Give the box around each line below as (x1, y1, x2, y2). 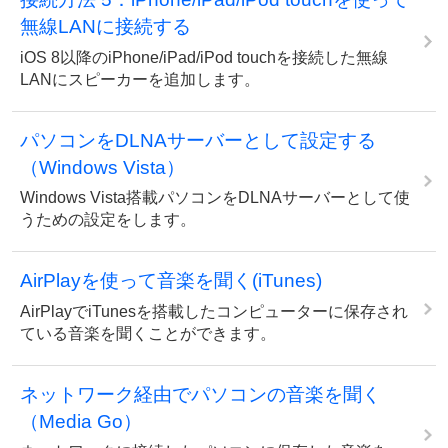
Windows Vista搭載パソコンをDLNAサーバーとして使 (20, 189, 410, 206)
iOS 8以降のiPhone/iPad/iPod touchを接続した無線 (20, 48, 388, 66)
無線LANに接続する (20, 16, 191, 37)
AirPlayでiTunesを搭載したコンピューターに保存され (20, 302, 408, 320)
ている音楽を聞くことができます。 (20, 324, 276, 342)
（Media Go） (20, 410, 142, 432)
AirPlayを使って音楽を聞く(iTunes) (20, 270, 322, 291)
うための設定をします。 (20, 211, 196, 228)
